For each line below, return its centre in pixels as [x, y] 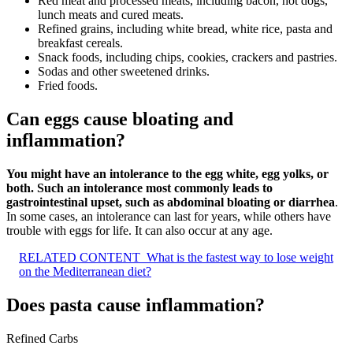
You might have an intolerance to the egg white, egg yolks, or [167, 173]
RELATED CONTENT [80, 257]
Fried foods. [68, 85]
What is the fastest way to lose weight [240, 257]
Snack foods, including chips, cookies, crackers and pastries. [188, 57]
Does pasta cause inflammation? [136, 305]
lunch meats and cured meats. [111, 14]
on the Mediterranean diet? [85, 271]
